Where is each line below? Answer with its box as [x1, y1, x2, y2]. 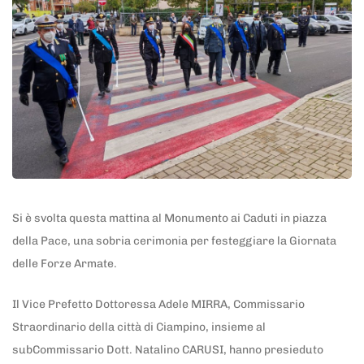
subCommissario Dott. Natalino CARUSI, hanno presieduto [12, 343, 323, 357]
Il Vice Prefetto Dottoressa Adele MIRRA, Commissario [12, 297, 305, 312]
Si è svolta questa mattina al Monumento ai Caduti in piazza [12, 210, 327, 225]
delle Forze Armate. [12, 256, 117, 271]
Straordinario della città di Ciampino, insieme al [12, 320, 266, 335]
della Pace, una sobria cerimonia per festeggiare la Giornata [12, 233, 336, 248]
